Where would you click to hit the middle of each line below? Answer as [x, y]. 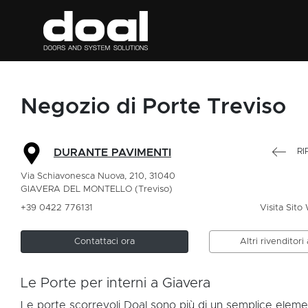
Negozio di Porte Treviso [153, 107]
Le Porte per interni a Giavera [115, 283]
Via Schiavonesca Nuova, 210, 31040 [98, 176]
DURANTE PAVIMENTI [112, 153]
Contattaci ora [104, 242]
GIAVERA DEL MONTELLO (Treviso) [97, 189]
